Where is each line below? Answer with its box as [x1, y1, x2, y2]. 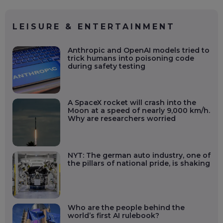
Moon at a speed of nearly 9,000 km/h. [67, 106, 210, 115]
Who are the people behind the [67, 203, 185, 213]
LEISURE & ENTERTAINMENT [12, 21, 175, 31]
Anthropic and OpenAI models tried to [67, 45, 210, 55]
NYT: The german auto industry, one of [67, 150, 211, 160]
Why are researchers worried [67, 114, 176, 123]
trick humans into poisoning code [67, 53, 194, 63]
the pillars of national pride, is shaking [67, 158, 210, 168]
